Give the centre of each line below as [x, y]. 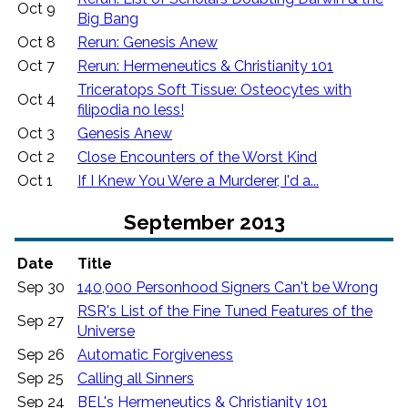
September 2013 [204, 223]
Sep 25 [41, 378]
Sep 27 [41, 321]
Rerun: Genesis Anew [148, 43]
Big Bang [108, 19]
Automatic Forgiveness [155, 354]
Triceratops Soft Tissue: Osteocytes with [214, 90]
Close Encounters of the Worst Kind [197, 158]
